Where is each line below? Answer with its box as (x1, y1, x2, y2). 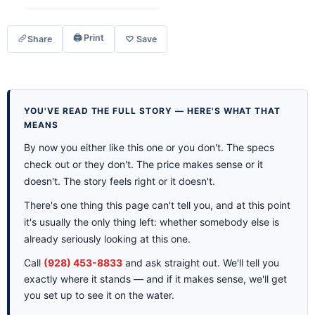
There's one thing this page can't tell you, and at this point (24, 198, 290, 211)
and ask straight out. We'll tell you (122, 256, 279, 269)
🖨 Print (73, 32, 105, 43)
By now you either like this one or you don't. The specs (24, 141, 274, 153)
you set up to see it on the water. (24, 288, 174, 301)
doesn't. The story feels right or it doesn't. (24, 174, 215, 187)
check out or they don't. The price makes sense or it (24, 157, 263, 170)
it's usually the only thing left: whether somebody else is (24, 215, 279, 228)
